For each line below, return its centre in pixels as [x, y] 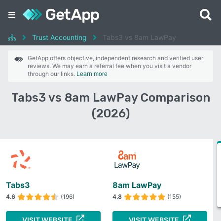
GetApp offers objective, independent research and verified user [115, 58]
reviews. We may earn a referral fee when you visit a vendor [110, 66]
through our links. [52, 74]
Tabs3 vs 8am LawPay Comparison [110, 98]
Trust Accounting [59, 37]
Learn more [92, 74]
